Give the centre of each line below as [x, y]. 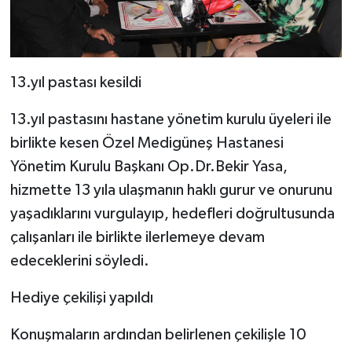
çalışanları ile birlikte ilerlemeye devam [137, 237]
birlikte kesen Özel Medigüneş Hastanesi [147, 143]
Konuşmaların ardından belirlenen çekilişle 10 [158, 334]
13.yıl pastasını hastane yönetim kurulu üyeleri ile [170, 119]
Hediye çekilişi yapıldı [81, 297]
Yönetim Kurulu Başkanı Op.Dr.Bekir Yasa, [148, 166]
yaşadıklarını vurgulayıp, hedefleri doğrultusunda [172, 213]
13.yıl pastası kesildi [75, 82]
